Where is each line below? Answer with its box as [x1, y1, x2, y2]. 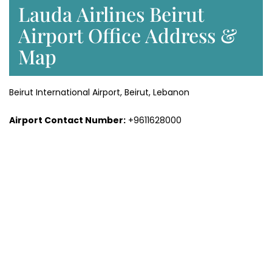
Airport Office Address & [18, 22, 237, 49]
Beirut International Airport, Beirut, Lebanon [9, 86, 189, 99]
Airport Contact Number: [9, 114, 126, 127]
